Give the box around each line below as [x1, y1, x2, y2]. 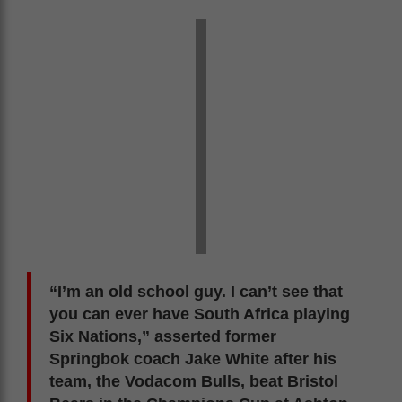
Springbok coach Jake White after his [49, 349, 336, 368]
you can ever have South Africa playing [49, 304, 350, 323]
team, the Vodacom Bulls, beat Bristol [49, 371, 338, 390]
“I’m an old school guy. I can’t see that [49, 282, 343, 301]
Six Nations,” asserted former [49, 327, 276, 345]
